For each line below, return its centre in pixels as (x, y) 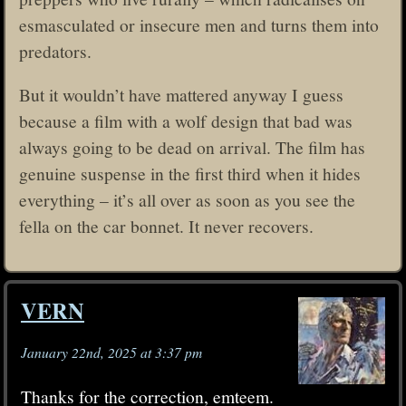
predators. (55, 50)
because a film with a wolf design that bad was (186, 121)
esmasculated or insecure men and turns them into (199, 24)
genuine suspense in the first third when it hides (190, 174)
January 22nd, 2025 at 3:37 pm (111, 353)
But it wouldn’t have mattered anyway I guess (181, 95)
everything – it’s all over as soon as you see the (187, 200)
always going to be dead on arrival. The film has (192, 147)
